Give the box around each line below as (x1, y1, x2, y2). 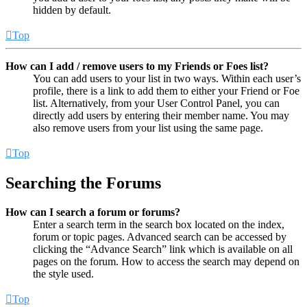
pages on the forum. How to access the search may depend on (33, 255, 299, 267)
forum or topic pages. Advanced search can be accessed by (33, 230, 286, 243)
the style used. (33, 267, 94, 280)
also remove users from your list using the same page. (33, 121, 263, 134)
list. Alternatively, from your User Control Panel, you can (33, 97, 280, 109)
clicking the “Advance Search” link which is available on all (33, 243, 293, 255)
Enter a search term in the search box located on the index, (33, 218, 284, 230)
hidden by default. (33, 3, 111, 16)
